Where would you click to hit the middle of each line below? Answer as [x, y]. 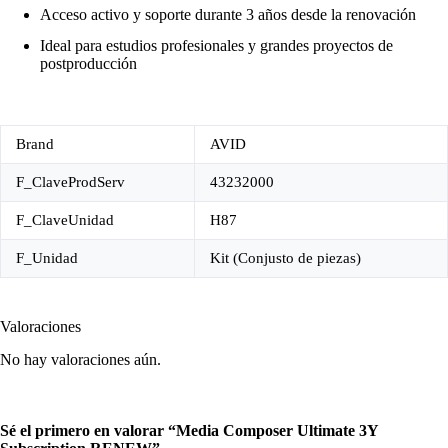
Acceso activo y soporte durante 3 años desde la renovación [228, 14]
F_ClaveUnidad [65, 220]
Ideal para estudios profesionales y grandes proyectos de [216, 45]
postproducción [88, 63]
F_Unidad [47, 258]
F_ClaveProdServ [70, 182]
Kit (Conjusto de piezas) [285, 258]
